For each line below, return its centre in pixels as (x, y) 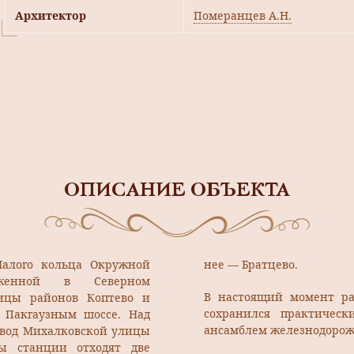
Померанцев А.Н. (243, 16)
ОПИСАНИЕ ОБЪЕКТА (177, 192)
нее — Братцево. (251, 265)
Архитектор (51, 16)
